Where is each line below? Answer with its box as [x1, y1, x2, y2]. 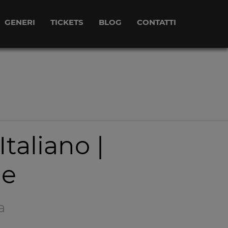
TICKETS [50, 17, 83, 27]
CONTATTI [137, 17, 176, 27]
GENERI [5, 17, 35, 27]
